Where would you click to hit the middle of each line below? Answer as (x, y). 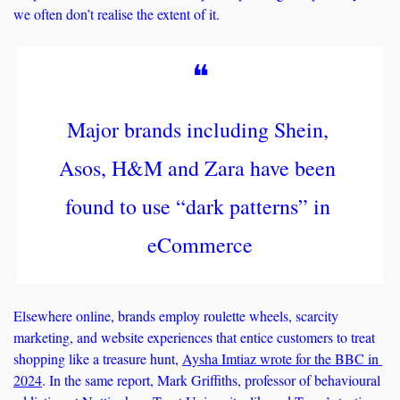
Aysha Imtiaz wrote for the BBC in (280, 359)
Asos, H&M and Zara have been (197, 168)
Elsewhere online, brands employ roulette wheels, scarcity (176, 316)
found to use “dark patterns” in (197, 207)
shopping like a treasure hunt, (98, 359)
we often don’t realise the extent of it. (117, 14)
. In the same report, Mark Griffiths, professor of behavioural (211, 380)
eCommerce (200, 245)
